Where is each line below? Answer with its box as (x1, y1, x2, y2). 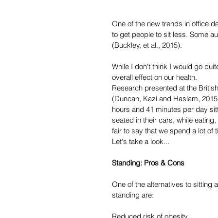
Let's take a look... (112, 137, 169, 146)
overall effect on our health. (112, 73, 197, 82)
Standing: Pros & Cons (112, 158, 184, 168)
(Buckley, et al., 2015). (112, 40, 182, 50)
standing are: (112, 190, 154, 200)
